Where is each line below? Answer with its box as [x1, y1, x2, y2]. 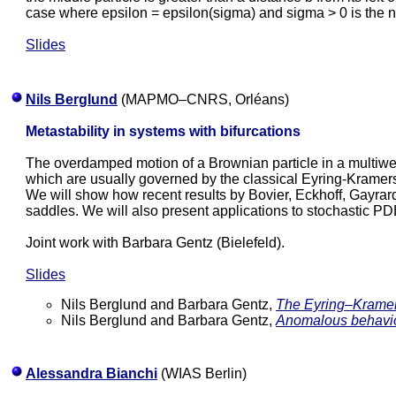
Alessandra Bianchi [26, 366, 157, 381]
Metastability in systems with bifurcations [26, 124, 301, 139]
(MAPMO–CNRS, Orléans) [118, 92, 289, 107]
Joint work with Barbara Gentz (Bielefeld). [26, 235, 285, 250]
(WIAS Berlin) [157, 366, 247, 381]
